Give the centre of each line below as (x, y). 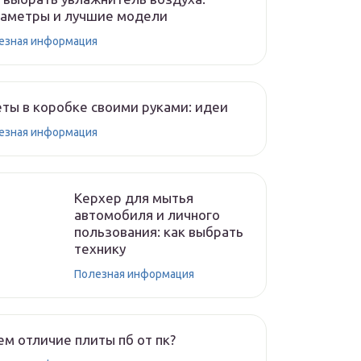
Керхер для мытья (134, 198)
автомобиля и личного (147, 215)
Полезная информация (134, 274)
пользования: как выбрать (159, 232)
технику (100, 249)
